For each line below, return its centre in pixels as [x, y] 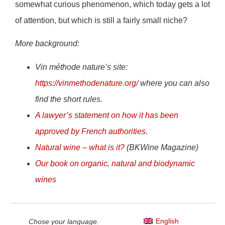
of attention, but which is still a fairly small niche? [101, 20]
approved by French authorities [90, 131]
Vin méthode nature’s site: [81, 67]
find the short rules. [69, 99]
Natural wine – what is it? [80, 147]
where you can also [174, 83]
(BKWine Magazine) [161, 147]
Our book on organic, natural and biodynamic [115, 163]
